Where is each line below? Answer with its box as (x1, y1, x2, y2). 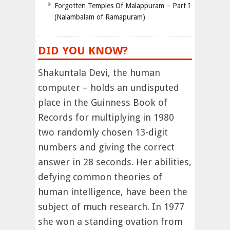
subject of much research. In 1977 (38, 201, 184, 213)
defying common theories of (38, 171, 162, 183)
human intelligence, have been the (38, 186, 187, 198)
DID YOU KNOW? (38, 44, 128, 57)
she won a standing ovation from (38, 216, 183, 227)
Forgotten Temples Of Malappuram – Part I (54, 2, 190, 10)
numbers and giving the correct (38, 142, 175, 153)
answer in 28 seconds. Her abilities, (38, 157, 191, 168)
